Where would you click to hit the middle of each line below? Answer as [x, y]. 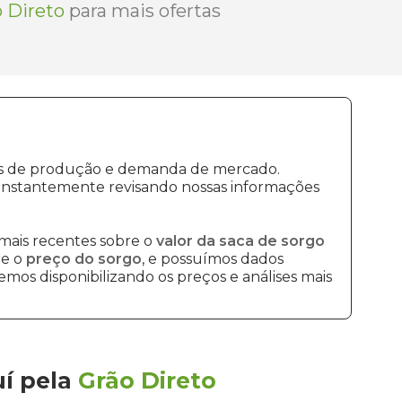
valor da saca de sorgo [240, 241]
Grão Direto [147, 380]
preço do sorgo [84, 259]
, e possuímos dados [213, 259]
